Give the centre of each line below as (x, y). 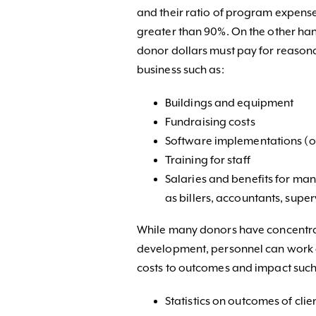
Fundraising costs (210, 122)
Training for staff (207, 160)
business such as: (180, 69)
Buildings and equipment (229, 103)
